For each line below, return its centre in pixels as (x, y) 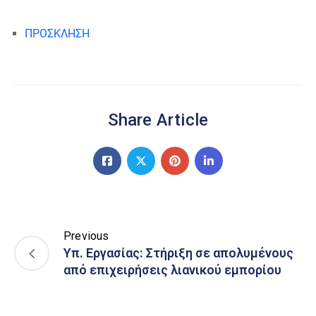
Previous (86, 236)
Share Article (158, 120)
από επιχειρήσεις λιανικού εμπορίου (172, 269)
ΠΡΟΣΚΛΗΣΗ (57, 33)
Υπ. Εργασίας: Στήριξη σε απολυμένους (178, 253)
